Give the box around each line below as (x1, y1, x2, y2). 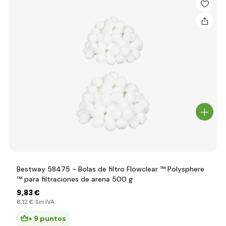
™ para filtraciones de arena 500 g (17, 175, 133, 184)
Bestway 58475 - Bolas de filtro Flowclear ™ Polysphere (17, 164, 204, 174)
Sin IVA (34, 198, 54, 206)
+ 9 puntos (28, 214, 66, 223)
